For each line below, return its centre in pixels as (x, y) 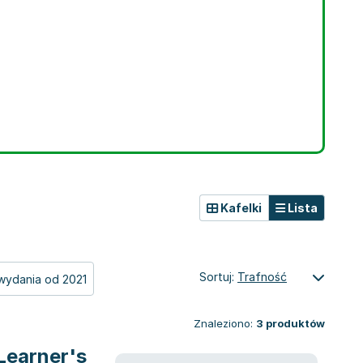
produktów (294, 323)
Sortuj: (218, 277)
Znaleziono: (223, 323)
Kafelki (240, 208)
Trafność (262, 277)
